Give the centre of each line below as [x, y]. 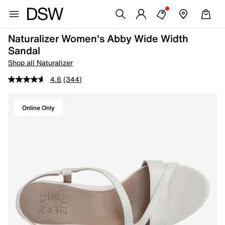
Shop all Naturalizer [40, 63]
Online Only [38, 107]
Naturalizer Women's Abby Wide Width [98, 38]
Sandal [24, 50]
